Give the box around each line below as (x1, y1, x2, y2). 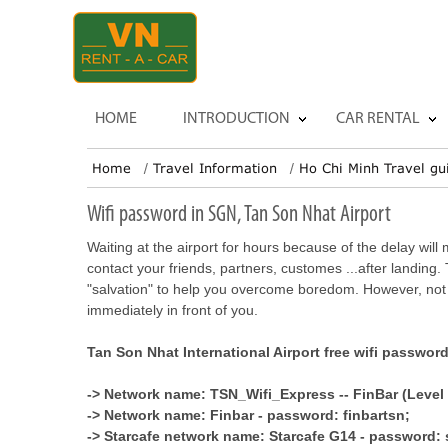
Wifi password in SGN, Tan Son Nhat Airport (87, 203, 391, 227)
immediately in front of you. (87, 301, 258, 318)
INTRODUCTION (183, 110, 290, 127)
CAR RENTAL (336, 110, 420, 127)
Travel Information (153, 159, 277, 176)
